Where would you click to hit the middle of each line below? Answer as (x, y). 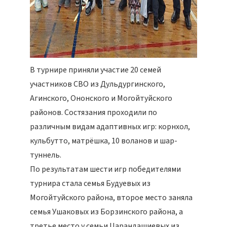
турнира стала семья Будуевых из (90, 183)
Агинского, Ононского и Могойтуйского (101, 98)
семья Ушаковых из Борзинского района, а (106, 212)
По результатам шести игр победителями (105, 169)
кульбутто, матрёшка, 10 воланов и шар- (104, 141)
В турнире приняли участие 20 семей (96, 70)
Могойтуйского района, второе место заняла (111, 198)
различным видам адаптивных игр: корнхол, (110, 127)
